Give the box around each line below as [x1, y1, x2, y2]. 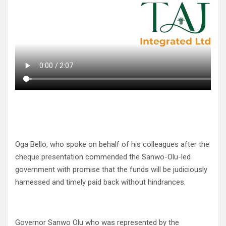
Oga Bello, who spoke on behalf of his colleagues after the [15, 140, 209, 149]
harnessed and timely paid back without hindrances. [15, 178, 186, 187]
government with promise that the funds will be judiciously [15, 165, 207, 175]
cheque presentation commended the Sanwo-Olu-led [15, 152, 191, 162]
